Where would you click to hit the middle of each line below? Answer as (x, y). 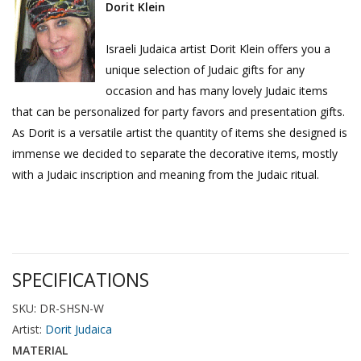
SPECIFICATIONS (81, 280)
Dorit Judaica (79, 330)
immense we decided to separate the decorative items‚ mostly (175, 154)
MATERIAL (40, 351)
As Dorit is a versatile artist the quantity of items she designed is (180, 133)
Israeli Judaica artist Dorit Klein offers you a (218, 49)
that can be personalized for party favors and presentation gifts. (178, 112)
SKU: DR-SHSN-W (58, 309)
